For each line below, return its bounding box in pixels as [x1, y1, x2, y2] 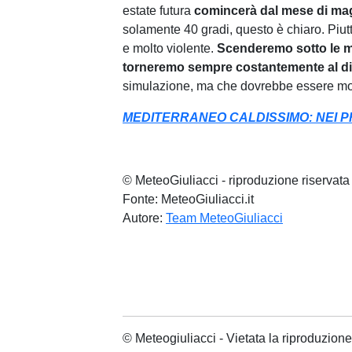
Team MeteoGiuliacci [166, 211, 283, 225]
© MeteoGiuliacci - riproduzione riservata [123, 174, 350, 187]
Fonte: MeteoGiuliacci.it [123, 192, 254, 206]
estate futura [123, 4, 191, 17]
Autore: [123, 211, 166, 225]
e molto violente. [123, 42, 217, 55]
